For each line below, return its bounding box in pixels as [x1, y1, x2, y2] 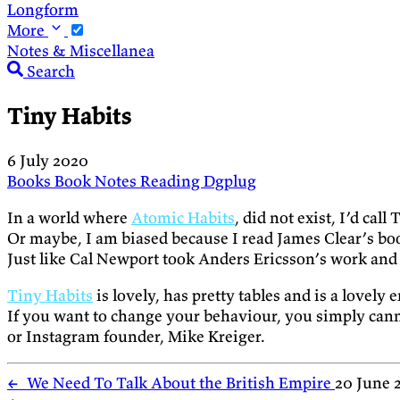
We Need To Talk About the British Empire [19, 372, 335, 394]
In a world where [7, 207, 131, 229]
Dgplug [204, 171, 256, 192]
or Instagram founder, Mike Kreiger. [7, 326, 265, 347]
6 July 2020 [7, 150, 88, 171]
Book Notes [54, 171, 140, 192]
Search [27, 60, 75, 81]
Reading [140, 171, 204, 192]
